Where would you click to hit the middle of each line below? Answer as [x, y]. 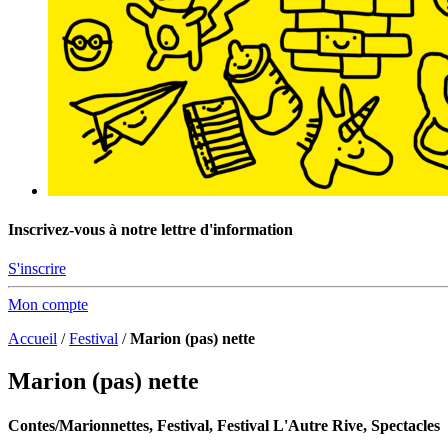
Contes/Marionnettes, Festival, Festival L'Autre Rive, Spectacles [224, 425]
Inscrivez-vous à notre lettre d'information [150, 230]
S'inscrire [37, 269]
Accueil [32, 339]
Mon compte [48, 305]
